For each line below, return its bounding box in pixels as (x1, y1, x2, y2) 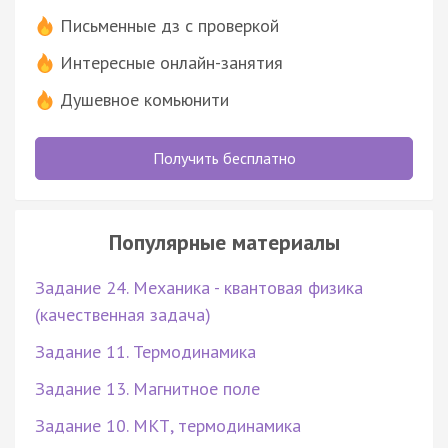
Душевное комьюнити (60, 88, 229, 112)
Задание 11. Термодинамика (35, 340, 256, 364)
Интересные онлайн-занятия (60, 51, 283, 75)
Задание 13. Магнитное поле (35, 377, 260, 401)
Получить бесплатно (152, 148, 296, 169)
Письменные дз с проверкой (60, 14, 279, 38)
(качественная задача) (35, 303, 211, 327)
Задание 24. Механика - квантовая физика (35, 276, 363, 300)
